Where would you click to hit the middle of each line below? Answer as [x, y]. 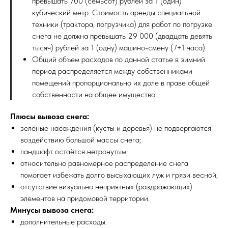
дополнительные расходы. [64, 222]
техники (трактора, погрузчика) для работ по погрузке [122, 24]
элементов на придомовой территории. [85, 198]
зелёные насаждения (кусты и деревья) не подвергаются [116, 128]
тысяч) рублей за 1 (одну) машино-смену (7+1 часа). [119, 48]
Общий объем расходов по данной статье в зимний [119, 60]
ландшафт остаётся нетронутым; [74, 152]
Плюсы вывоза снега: [50, 117]
